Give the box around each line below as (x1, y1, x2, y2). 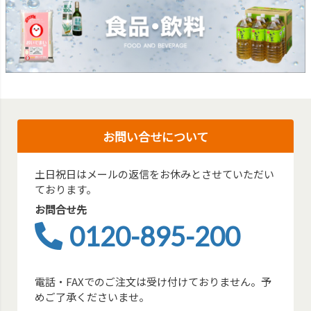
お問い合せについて (103, 128, 208, 146)
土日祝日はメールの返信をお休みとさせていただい (35, 167, 275, 182)
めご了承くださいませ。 (35, 289, 150, 305)
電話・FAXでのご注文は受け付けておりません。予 (35, 274, 272, 289)
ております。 (35, 182, 97, 197)
